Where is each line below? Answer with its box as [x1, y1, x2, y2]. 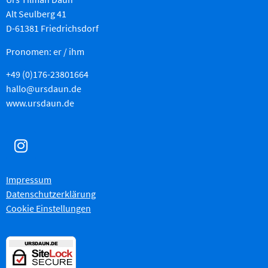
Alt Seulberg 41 [6, 8, 66, 20]
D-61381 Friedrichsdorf [6, 22, 99, 35]
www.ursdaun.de [6, 97, 74, 109]
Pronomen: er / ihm [6, 45, 84, 57]
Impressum [6, 173, 51, 186]
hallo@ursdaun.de [6, 83, 81, 95]
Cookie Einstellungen [6, 202, 91, 215]
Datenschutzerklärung [6, 188, 96, 200]
